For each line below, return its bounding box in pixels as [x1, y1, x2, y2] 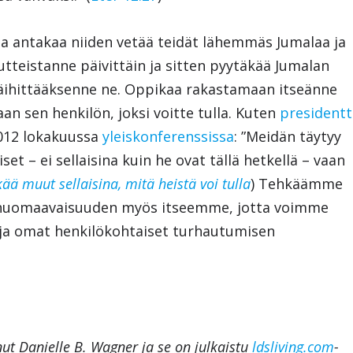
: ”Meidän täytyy [234, 126, 342, 146]
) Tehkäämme [251, 173, 344, 193]
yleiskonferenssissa [102, 126, 235, 146]
